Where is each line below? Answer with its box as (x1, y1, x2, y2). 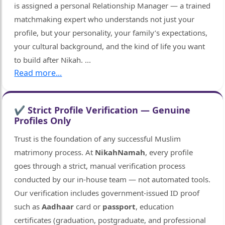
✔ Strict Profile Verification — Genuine (14, 104, 191, 117)
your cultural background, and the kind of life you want (14, 41, 205, 52)
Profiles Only (14, 115, 71, 127)
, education (136, 201, 174, 212)
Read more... (14, 67, 62, 79)
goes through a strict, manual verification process (14, 161, 186, 171)
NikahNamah (95, 147, 146, 158)
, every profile (145, 147, 193, 158)
